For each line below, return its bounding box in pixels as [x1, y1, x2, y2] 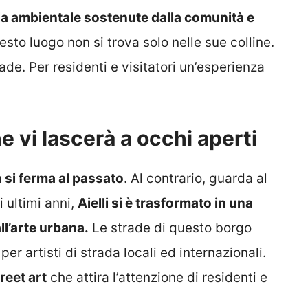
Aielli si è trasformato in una [78, 195, 253, 212]
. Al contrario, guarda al [124, 170, 267, 187]
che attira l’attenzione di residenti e [47, 269, 267, 286]
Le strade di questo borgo [89, 220, 252, 236]
